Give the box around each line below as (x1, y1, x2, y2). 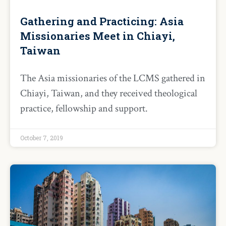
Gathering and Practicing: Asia (20, 14, 184, 28)
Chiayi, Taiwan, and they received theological (20, 87, 197, 100)
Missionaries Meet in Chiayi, (20, 29, 175, 43)
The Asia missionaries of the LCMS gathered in (20, 72, 205, 85)
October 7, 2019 (20, 134, 63, 142)
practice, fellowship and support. (20, 102, 148, 115)
